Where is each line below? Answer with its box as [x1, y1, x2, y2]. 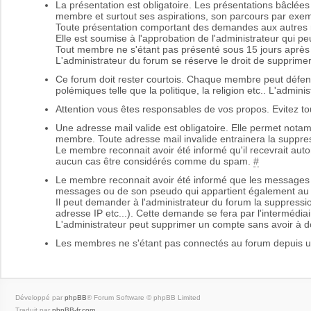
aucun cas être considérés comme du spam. [55, 155, 253, 167]
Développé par [15, 294, 65, 302]
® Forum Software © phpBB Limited [87, 294, 201, 302]
